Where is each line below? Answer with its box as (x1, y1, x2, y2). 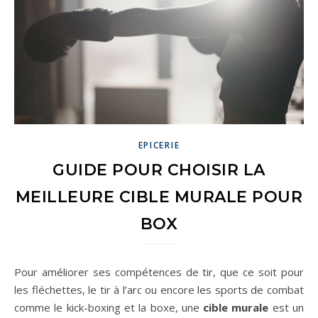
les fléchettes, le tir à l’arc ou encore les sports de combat (14, 282, 304, 297)
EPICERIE (138, 138, 180, 151)
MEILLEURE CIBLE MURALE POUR (15, 187, 303, 207)
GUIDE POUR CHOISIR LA (53, 160, 265, 180)
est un (268, 300, 305, 314)
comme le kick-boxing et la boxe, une (14, 300, 204, 314)
